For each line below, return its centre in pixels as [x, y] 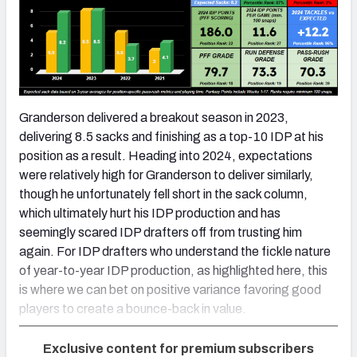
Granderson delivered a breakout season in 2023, [154, 117]
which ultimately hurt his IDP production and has [150, 213]
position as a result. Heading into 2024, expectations [166, 155]
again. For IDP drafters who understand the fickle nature [175, 251]
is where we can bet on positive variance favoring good [170, 289]
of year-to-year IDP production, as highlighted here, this [173, 270]
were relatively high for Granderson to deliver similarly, [166, 175]
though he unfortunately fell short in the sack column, [163, 194]
